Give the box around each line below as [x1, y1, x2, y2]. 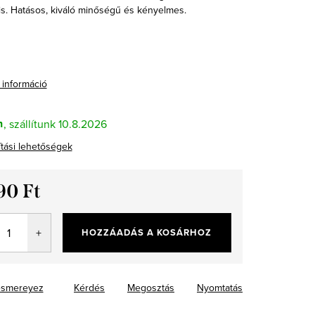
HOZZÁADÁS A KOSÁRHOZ [82, 225, 212, 239]
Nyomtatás [197, 280, 243, 295]
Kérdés [74, 280, 105, 295]
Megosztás [127, 280, 174, 295]
